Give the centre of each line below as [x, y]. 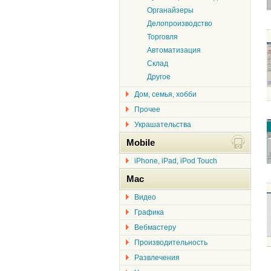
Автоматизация [174, 50]
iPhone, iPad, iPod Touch [176, 161]
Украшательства [163, 125]
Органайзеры [170, 10]
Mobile [141, 142]
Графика [149, 212]
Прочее [147, 109]
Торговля [162, 37]
